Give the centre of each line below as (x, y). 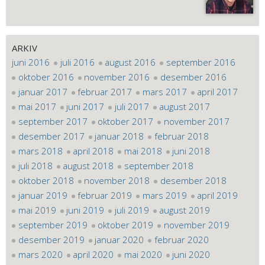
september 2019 (53, 224)
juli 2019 (132, 210)
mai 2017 (37, 106)
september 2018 (159, 165)
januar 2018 (119, 136)
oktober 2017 (125, 121)
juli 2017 (132, 106)
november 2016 (117, 77)
